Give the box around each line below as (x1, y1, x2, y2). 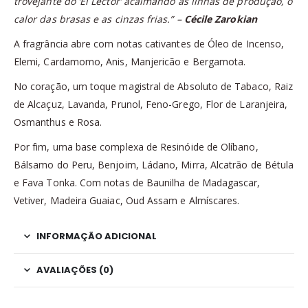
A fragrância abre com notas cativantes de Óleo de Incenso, (14, 37, 285, 51)
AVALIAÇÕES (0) (36, 263, 113, 277)
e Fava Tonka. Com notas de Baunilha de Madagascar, (14, 176, 261, 190)
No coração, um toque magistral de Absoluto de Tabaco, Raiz (14, 80, 294, 93)
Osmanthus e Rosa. (14, 115, 102, 129)
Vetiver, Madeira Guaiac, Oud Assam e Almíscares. (14, 194, 240, 208)
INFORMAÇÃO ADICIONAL (36, 230, 157, 243)
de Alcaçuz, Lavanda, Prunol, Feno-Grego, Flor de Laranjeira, (14, 98, 288, 111)
